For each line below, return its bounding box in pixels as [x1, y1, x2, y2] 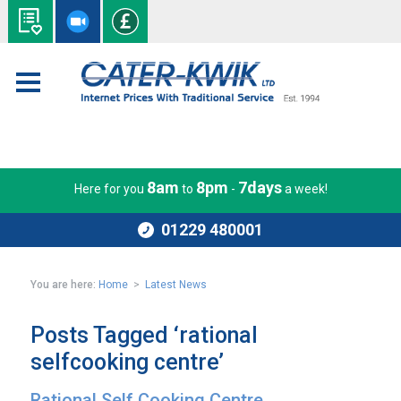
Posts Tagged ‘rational [30, 322, 259, 348]
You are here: [30, 278, 97, 291]
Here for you [73, 182, 147, 196]
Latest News [145, 278, 208, 291]
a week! [281, 182, 328, 196]
